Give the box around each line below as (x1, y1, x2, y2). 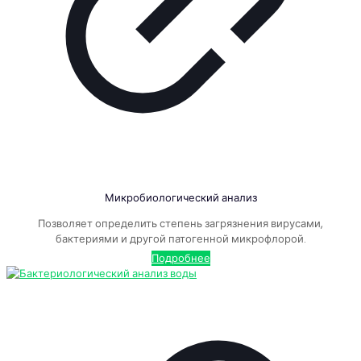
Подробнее (151, 251, 210, 267)
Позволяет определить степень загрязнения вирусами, (38, 216, 323, 232)
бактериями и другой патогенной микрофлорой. (55, 231, 306, 247)
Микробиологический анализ (104, 190, 257, 206)
